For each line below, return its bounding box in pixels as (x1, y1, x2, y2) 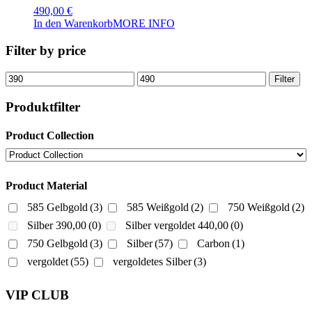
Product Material (6, 180, 87, 192)
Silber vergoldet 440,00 (125, 219, 228, 232)
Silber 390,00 (27, 219, 86, 232)
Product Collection (6, 129, 94, 141)
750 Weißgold (228, 201, 290, 214)
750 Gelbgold (27, 237, 88, 250)
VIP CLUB (6, 287, 69, 302)
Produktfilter (6, 99, 80, 114)
